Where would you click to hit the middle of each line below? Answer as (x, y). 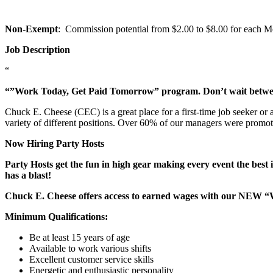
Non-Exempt (31, 29)
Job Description (37, 49)
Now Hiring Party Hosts (55, 143)
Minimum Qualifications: (56, 216)
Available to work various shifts (90, 248)
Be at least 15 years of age (80, 237)
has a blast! (28, 175)
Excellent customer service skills (91, 259)
